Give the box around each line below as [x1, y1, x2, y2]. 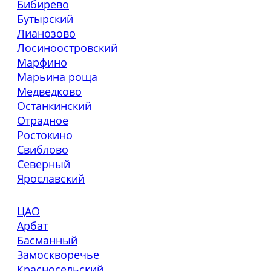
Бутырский [17, 11, 73, 26]
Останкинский [17, 98, 91, 113]
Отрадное [17, 113, 68, 128]
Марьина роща [17, 69, 97, 84]
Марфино [17, 54, 67, 70]
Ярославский [17, 171, 85, 186]
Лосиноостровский [17, 40, 117, 55]
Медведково [17, 83, 82, 99]
